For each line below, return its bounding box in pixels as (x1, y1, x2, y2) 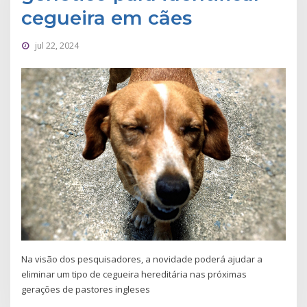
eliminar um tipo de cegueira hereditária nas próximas (21, 268, 247, 281)
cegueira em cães (21, 6, 193, 30)
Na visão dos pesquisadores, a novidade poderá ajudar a (21, 253, 263, 266)
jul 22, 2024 (34, 40, 79, 52)
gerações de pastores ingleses (21, 283, 151, 296)
